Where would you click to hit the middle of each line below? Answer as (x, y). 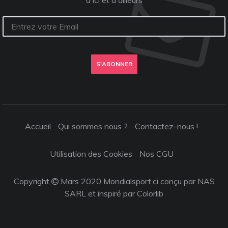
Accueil (38, 126)
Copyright (32, 181)
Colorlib (150, 194)
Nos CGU (156, 154)
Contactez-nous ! (166, 126)
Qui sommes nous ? (93, 126)
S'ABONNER (114, 64)
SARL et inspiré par (101, 194)
